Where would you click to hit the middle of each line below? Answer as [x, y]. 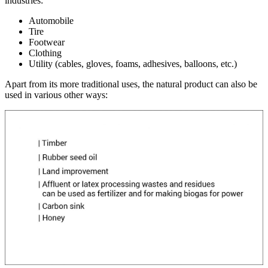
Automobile [51, 20]
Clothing [45, 53]
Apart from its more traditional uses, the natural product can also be [131, 84]
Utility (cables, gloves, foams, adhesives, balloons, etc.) [133, 63]
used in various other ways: [56, 95]
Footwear [47, 42]
